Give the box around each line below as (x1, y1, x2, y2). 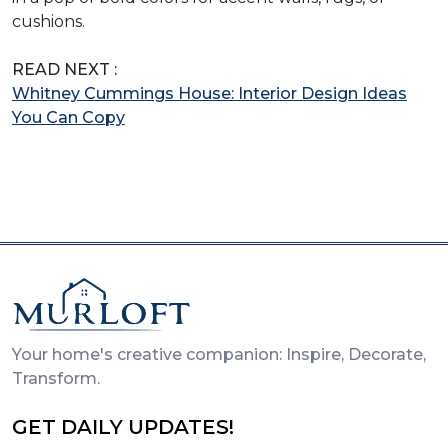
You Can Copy (12, 107, 125, 127)
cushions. (12, 11, 85, 31)
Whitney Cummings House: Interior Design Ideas (12, 83, 407, 103)
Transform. (12, 369, 100, 389)
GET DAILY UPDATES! (12, 415, 234, 440)
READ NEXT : (12, 59, 117, 79)
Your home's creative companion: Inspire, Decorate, (12, 345, 426, 365)
